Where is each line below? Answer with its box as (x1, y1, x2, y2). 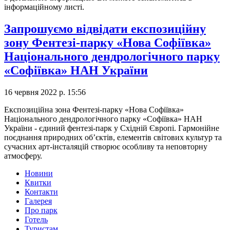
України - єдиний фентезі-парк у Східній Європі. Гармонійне (4, 124, 219, 133)
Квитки (25, 178, 51, 187)
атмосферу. (4, 151, 42, 161)
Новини (25, 169, 53, 178)
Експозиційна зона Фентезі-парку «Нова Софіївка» (4, 105, 184, 114)
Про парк (25, 206, 57, 215)
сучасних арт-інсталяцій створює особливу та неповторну (4, 142, 207, 151)
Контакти (25, 187, 58, 197)
